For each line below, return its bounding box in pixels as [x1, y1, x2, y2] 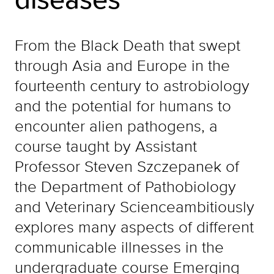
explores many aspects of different [15, 215, 254, 238]
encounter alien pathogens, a [15, 114, 218, 137]
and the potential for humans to [15, 94, 231, 117]
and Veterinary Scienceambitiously [15, 195, 254, 218]
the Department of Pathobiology [15, 175, 236, 198]
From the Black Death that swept [15, 34, 240, 56]
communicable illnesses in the [15, 235, 224, 258]
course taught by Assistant [15, 135, 197, 157]
